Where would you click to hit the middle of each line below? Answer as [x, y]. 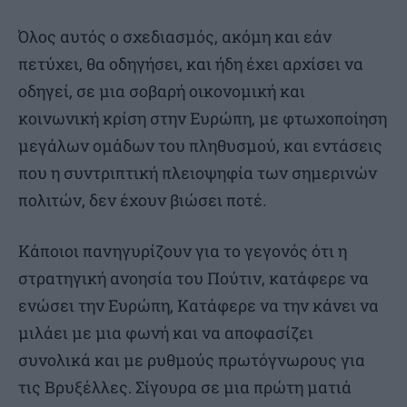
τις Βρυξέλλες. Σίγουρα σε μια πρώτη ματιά [185, 387]
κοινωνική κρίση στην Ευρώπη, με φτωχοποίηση [203, 119]
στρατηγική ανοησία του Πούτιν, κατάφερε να [194, 278]
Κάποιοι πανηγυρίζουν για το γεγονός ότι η [183, 251]
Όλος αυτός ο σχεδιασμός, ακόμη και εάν [175, 37]
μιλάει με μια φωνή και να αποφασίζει [166, 333]
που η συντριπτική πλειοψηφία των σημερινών [198, 173]
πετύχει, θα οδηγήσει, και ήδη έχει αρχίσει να [191, 64]
